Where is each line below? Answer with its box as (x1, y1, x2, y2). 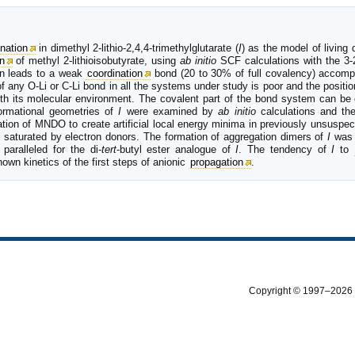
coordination (87, 67, 143, 79)
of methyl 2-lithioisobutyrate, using (12, 54, 181, 67)
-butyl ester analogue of (116, 143, 236, 155)
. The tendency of (239, 143, 332, 155)
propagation (190, 155, 243, 168)
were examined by (121, 105, 219, 117)
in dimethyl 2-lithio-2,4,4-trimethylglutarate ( (35, 41, 239, 54)
